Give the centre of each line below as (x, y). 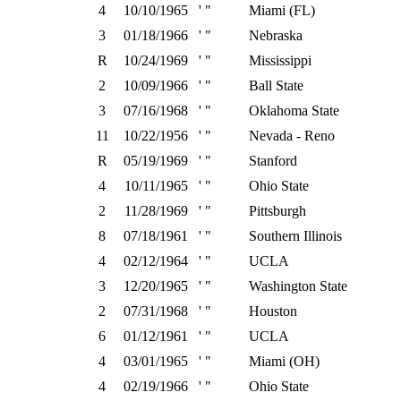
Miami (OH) (284, 361)
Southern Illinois (295, 236)
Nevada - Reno (292, 136)
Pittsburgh (277, 211)
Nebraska (276, 35)
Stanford (273, 161)
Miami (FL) (282, 10)
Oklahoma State (294, 111)
